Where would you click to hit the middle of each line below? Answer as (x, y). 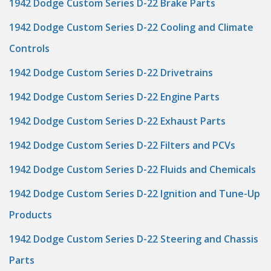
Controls (29, 48)
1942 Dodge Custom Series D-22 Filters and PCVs (122, 145)
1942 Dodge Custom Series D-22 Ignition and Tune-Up (135, 194)
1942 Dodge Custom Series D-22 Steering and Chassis (134, 239)
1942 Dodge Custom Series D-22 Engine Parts (114, 97)
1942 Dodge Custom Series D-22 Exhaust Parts (117, 121)
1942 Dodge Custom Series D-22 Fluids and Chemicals (132, 169)
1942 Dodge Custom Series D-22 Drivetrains (111, 73)
